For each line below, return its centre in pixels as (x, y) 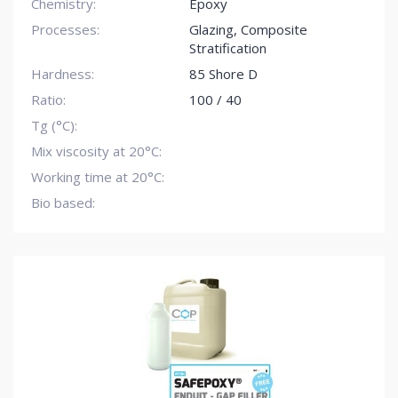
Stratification (227, 48)
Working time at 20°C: (98, 177)
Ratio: (48, 99)
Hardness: (63, 74)
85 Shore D (223, 74)
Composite (274, 29)
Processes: (65, 29)
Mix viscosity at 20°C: (96, 151)
